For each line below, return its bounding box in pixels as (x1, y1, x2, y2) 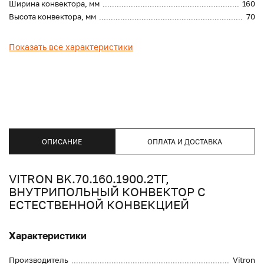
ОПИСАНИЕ (41, 137, 82, 146)
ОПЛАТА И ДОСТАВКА (147, 137, 223, 146)
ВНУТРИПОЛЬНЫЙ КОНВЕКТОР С (9, 184, 206, 199)
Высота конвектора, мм (9, 12, 96, 22)
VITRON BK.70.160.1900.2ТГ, (9, 171, 169, 186)
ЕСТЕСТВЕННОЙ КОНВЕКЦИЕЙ (9, 197, 189, 212)
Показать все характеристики (9, 42, 133, 52)
